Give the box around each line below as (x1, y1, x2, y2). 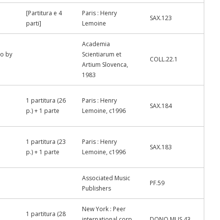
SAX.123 (150, 14, 172, 22)
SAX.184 (150, 102, 172, 110)
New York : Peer (82, 205, 126, 213)
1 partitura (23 (26, 137, 66, 146)
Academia (82, 40, 110, 48)
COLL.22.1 (150, 55, 178, 63)
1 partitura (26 (26, 96, 66, 105)
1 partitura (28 (26, 210, 66, 218)
